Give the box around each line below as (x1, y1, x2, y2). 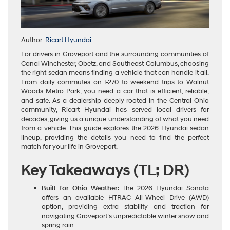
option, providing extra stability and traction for (42, 202, 209, 211)
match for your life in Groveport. (21, 142, 118, 151)
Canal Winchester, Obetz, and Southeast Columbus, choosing (21, 59, 209, 68)
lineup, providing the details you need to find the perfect (21, 133, 209, 142)
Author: (21, 35, 45, 44)
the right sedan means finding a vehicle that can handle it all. (21, 68, 209, 77)
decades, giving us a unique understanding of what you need (21, 114, 209, 123)
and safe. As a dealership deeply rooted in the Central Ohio (21, 96, 209, 105)
